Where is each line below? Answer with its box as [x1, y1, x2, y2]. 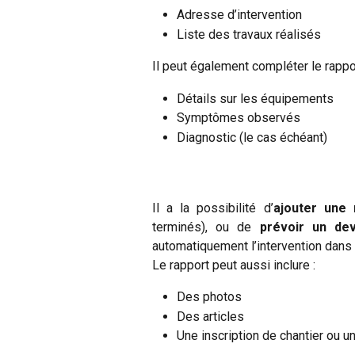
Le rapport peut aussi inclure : [152, 257, 315, 273]
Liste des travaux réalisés [177, 26, 321, 42]
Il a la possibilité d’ [152, 200, 273, 216]
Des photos [177, 289, 242, 305]
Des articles [177, 308, 244, 324]
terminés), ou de [152, 219, 260, 235]
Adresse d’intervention [177, 7, 302, 23]
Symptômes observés [177, 110, 300, 126]
